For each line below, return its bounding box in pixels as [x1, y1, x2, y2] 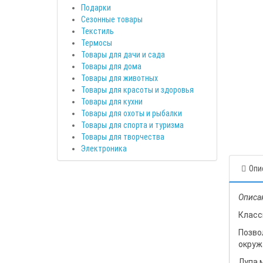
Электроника [81, 143, 127, 153]
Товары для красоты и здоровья [81, 85, 194, 95]
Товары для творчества [81, 131, 164, 141]
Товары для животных [81, 73, 158, 83]
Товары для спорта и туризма [81, 120, 184, 130]
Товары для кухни [81, 96, 143, 106]
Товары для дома [81, 61, 141, 71]
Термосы [81, 38, 112, 48]
